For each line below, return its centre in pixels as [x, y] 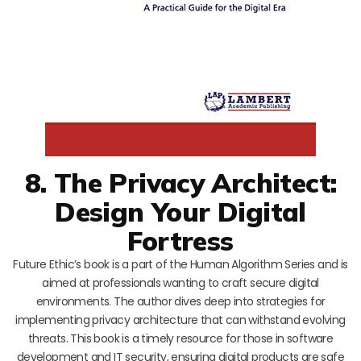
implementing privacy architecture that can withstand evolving [180, 320]
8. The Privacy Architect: [180, 182]
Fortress [180, 240]
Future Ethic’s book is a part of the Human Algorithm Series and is [180, 264]
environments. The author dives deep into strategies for [180, 301]
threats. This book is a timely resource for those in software [180, 338]
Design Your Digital [180, 211]
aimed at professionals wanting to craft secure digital [180, 282]
